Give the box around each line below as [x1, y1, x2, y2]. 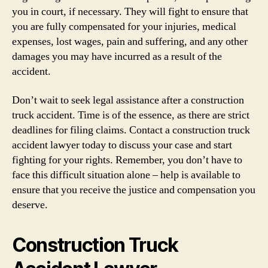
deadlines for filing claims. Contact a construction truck [12, 123, 250, 137]
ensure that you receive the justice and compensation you [12, 182, 255, 197]
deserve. [12, 197, 48, 212]
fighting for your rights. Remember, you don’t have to [12, 153, 242, 167]
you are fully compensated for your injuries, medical [12, 20, 236, 33]
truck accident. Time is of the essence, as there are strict [12, 108, 249, 122]
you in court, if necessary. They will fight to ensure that [12, 5, 248, 19]
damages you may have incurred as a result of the [12, 50, 222, 63]
